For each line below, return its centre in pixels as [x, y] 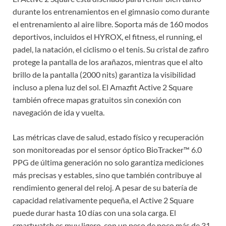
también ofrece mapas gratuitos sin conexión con [97, 100]
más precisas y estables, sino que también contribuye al [107, 175]
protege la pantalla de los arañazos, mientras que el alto [108, 62]
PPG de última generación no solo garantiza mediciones [108, 162]
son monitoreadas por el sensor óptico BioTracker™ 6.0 [107, 150]
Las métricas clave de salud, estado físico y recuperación [108, 137]
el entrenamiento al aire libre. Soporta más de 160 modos [110, 24]
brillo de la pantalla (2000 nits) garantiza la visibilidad [104, 75]
